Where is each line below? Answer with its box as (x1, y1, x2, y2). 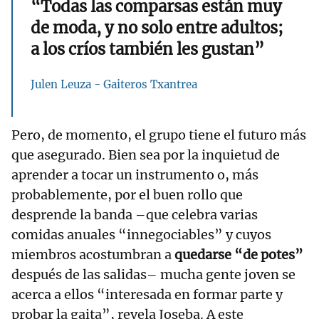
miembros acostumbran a (11, 246, 174, 263)
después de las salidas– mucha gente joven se (11, 266, 296, 283)
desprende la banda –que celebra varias (11, 206, 258, 224)
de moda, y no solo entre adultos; (31, 18, 283, 38)
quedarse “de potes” (174, 246, 303, 263)
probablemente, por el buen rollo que (11, 187, 243, 204)
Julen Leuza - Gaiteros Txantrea (31, 78, 197, 92)
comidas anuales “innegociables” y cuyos (11, 226, 271, 244)
